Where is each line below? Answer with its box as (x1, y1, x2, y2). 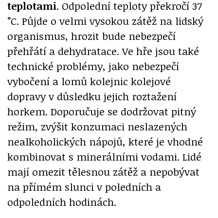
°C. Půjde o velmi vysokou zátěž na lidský (7, 13, 203, 28)
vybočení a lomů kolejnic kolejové (7, 73, 171, 88)
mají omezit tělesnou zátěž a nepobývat (7, 164, 200, 179)
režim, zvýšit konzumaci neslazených (7, 119, 187, 133)
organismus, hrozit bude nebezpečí (7, 28, 176, 43)
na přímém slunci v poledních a (7, 179, 161, 194)
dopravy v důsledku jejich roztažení (7, 89, 177, 103)
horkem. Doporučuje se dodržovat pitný (7, 104, 196, 118)
